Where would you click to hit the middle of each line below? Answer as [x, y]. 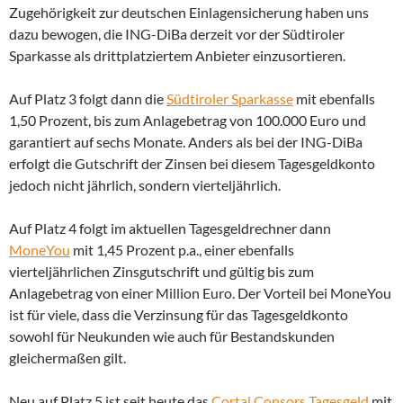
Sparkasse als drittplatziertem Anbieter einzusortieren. [177, 56]
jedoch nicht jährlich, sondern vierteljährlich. [145, 185]
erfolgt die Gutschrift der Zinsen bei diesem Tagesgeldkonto [192, 164]
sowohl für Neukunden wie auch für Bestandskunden [172, 336]
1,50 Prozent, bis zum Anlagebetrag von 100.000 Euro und [188, 121]
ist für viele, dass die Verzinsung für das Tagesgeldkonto [179, 315]
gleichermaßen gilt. [67, 358]
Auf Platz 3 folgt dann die [88, 99]
